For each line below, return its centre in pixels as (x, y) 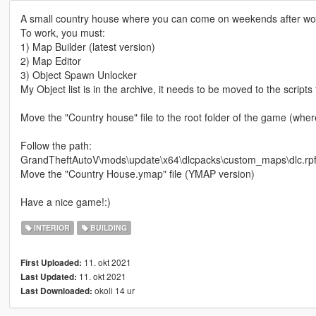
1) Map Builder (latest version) (87, 47)
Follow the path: (56, 146)
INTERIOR (51, 228)
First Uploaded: (51, 263)
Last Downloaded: (56, 291)
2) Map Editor (50, 61)
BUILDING (107, 228)
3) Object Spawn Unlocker (78, 75)
